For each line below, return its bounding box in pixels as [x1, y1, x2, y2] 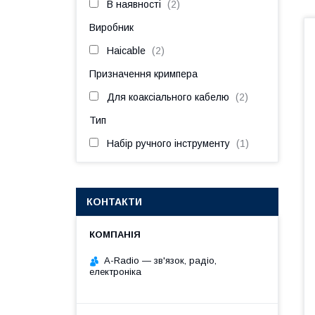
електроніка [89, 266, 141, 277]
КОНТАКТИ [86, 196, 142, 207]
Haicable [107, 45, 146, 56]
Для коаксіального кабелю [107, 91, 229, 103]
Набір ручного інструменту [107, 138, 230, 149]
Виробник [89, 22, 134, 33]
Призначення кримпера [89, 68, 198, 79]
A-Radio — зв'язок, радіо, [104, 255, 217, 266]
